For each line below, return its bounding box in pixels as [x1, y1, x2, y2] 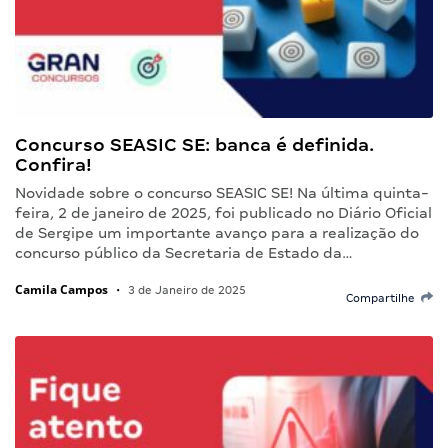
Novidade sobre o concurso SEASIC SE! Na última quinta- [15, 184, 429, 201]
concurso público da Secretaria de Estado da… [15, 244, 353, 261]
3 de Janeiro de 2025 [125, 283, 246, 296]
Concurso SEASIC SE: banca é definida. [15, 133, 374, 155]
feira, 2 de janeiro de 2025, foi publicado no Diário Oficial [15, 204, 432, 221]
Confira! [15, 153, 92, 175]
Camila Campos [15, 280, 108, 298]
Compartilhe [346, 291, 421, 304]
